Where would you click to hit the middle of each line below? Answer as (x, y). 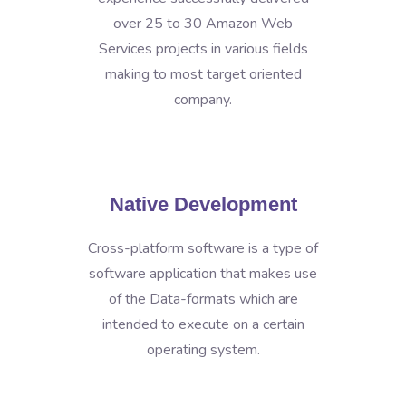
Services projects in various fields (203, 49)
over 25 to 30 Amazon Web (203, 24)
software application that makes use (203, 274)
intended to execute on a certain (203, 324)
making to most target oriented (203, 74)
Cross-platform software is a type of (203, 248)
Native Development (203, 204)
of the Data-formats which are (203, 299)
